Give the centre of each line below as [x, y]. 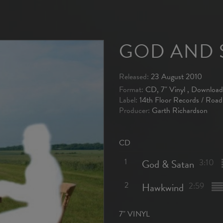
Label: [128, 100]
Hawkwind [163, 188]
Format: [131, 90]
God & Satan [168, 164]
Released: [134, 77]
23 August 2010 [175, 77]
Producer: [134, 111]
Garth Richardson [179, 111]
